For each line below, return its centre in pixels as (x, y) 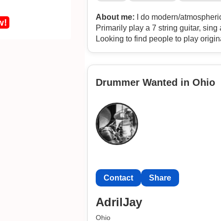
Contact (118, 178)
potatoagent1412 (125, 49)
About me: (115, 17)
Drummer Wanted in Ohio (155, 82)
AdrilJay (119, 202)
